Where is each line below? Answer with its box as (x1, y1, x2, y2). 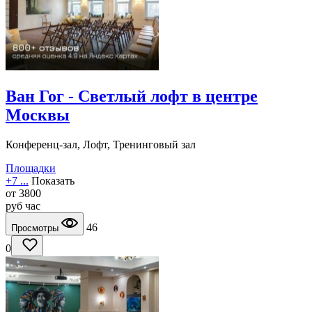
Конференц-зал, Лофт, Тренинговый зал (6, 139, 196, 151)
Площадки (6, 162, 56, 175)
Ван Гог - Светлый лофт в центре (6, 87, 258, 106)
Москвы (6, 106, 70, 125)
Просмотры (11, 223, 61, 234)
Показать (31, 175, 75, 187)
